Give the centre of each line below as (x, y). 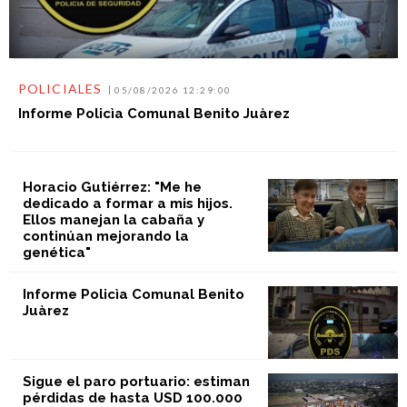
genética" (56, 252)
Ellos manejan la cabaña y (113, 219)
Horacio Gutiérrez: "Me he (112, 187)
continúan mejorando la (105, 236)
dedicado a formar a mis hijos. (127, 203)
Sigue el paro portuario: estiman (136, 382)
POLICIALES (60, 89)
